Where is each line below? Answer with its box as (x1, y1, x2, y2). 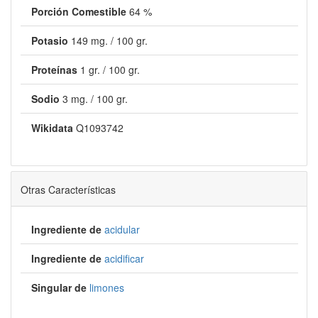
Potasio (31, 33, 68, 48)
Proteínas (31, 62, 77, 77)
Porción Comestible (31, 4, 126, 18)
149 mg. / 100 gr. (70, 33, 148, 48)
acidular (104, 222, 140, 236)
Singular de (31, 280, 89, 295)
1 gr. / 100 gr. (79, 62, 140, 77)
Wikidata (31, 121, 73, 135)
